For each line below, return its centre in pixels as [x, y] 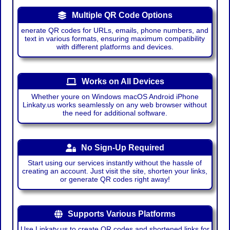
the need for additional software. [115, 113]
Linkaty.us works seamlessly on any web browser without [115, 105]
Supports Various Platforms [122, 214]
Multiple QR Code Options [122, 15]
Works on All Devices [123, 81]
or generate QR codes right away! [115, 179]
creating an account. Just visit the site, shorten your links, [115, 171]
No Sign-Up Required [123, 148]
